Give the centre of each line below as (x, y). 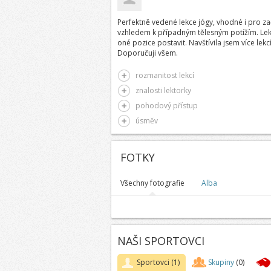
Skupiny (221, 262)
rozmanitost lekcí (165, 75)
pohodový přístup (166, 106)
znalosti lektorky (163, 90)
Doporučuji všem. (147, 53)
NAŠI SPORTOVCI (161, 241)
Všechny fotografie (152, 183)
